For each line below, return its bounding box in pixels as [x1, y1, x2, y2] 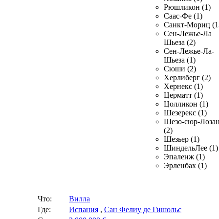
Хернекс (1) [164, 82, 203, 90]
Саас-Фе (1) [164, 12, 202, 20]
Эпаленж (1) [164, 153, 205, 161]
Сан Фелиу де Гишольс [104, 205, 181, 214]
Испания [69, 205, 98, 214]
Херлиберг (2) [164, 73, 211, 82]
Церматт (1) [164, 91, 203, 99]
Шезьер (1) [164, 135, 199, 143]
